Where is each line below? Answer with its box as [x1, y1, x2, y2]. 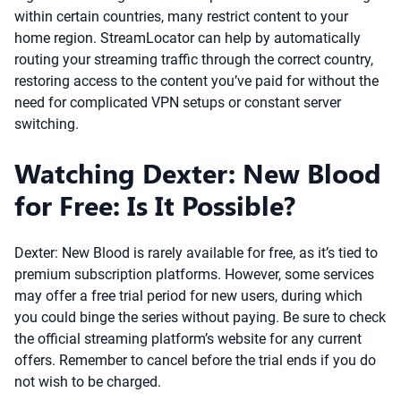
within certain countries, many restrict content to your [14, 8, 348, 25]
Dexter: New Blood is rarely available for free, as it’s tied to [14, 244, 378, 261]
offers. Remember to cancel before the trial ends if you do [14, 352, 376, 369]
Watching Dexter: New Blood [14, 155, 381, 191]
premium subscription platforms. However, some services [14, 266, 374, 283]
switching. [14, 115, 79, 132]
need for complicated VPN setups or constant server [14, 94, 341, 111]
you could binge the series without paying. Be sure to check [14, 309, 386, 326]
